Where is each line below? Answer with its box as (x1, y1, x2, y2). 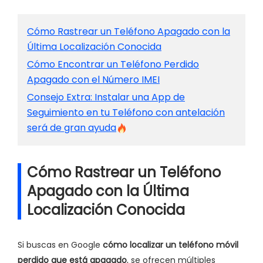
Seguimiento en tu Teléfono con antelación (27, 106, 225, 120)
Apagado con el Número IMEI (27, 73, 160, 87)
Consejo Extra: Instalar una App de (27, 90, 185, 104)
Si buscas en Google (18, 239, 103, 251)
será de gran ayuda (27, 121, 116, 135)
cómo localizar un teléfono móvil (103, 239, 238, 251)
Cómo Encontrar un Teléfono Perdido (27, 58, 199, 72)
